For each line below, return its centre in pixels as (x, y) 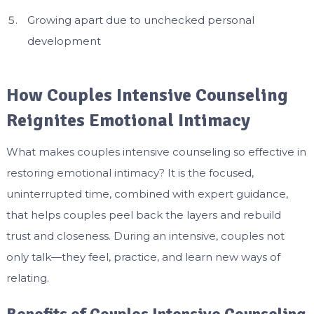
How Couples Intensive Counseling (147, 95)
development (64, 41)
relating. (27, 278)
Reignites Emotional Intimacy (128, 120)
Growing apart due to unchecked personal (141, 20)
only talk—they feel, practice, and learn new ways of (143, 257)
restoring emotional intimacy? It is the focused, (130, 172)
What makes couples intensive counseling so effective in (156, 151)
